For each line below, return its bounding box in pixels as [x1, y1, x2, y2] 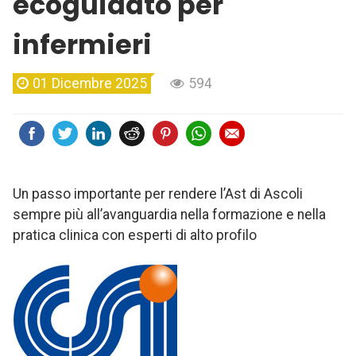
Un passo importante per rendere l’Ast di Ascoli [13, 186, 303, 203]
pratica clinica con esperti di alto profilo [13, 227, 257, 244]
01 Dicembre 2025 [33, 75, 147, 92]
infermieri [13, 26, 152, 64]
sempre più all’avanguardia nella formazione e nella [13, 207, 326, 223]
